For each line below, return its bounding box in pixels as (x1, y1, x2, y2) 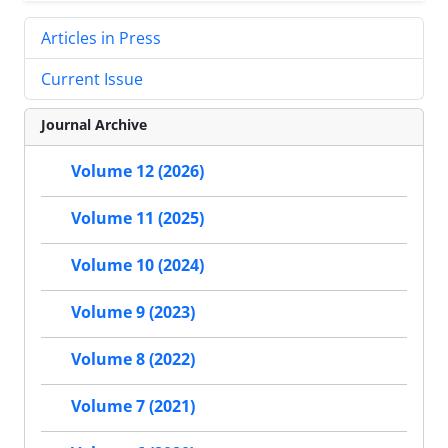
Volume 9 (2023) (71, 301, 195, 324)
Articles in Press (41, 26, 161, 49)
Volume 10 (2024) (71, 254, 204, 277)
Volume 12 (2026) (71, 160, 204, 183)
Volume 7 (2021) (71, 395, 195, 418)
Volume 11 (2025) (71, 207, 204, 230)
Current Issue (41, 67, 143, 90)
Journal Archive (41, 114, 147, 134)
